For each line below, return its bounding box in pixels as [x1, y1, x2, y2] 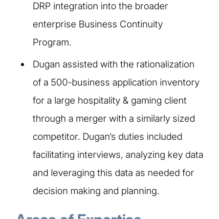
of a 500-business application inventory [33, 76, 199, 88]
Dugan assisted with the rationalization [33, 58, 195, 70]
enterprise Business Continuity [33, 18, 163, 30]
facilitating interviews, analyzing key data [33, 149, 203, 160]
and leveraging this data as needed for [33, 167, 194, 178]
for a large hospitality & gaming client [33, 94, 187, 106]
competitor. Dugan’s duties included [33, 131, 182, 142]
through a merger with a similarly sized [33, 112, 195, 124]
